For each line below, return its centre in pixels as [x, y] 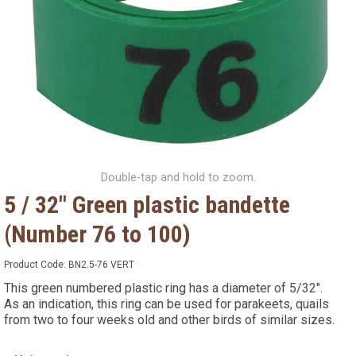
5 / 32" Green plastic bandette [147, 204]
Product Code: [36, 264]
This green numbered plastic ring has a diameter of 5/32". [163, 288]
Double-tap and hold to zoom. [178, 177]
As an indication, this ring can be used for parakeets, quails [166, 304]
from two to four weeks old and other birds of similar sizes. [169, 319]
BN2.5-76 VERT [101, 264]
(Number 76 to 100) [97, 234]
